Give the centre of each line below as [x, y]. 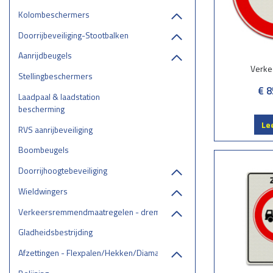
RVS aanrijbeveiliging [55, 129]
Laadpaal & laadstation [59, 96]
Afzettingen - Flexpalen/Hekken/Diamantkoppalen [109, 253]
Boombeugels [43, 150]
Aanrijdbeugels [45, 55]
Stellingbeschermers [55, 76]
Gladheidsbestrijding [55, 232]
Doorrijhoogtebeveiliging [62, 171]
